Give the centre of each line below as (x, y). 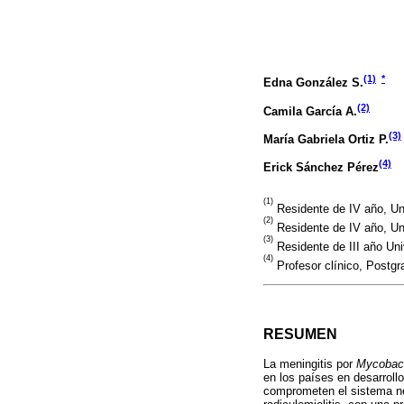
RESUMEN (300, 335)
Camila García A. (310, 111)
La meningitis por (310, 364)
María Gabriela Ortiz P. (326, 139)
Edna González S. (313, 83)
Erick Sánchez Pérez (321, 167)
